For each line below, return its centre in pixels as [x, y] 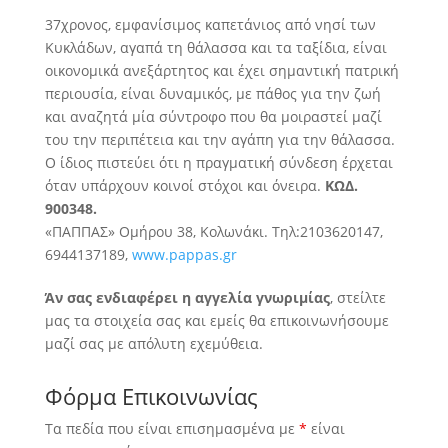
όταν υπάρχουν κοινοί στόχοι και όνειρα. [184, 185]
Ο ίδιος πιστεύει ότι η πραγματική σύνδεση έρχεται [218, 162]
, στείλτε [357, 297]
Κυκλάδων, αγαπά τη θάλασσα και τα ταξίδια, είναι [215, 47]
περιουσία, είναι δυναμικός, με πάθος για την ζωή [212, 93]
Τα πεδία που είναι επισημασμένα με [171, 428]
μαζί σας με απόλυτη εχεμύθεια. [153, 343]
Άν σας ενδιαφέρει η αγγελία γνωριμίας [187, 297]
